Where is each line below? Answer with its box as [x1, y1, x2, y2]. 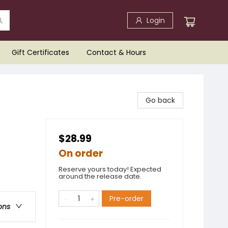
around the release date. [59, 172, 141, 181]
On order [59, 147, 103, 160]
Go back [146, 95, 175, 105]
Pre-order [109, 193, 144, 204]
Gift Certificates [12, 47, 69, 58]
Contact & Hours [87, 47, 146, 58]
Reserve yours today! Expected [59, 164, 161, 174]
